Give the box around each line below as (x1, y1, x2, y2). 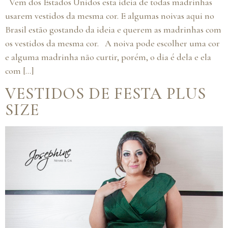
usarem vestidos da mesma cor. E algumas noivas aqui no (5, 10, 214, 22)
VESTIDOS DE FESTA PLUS (5, 83, 206, 103)
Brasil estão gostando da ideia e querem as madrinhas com (5, 24, 221, 36)
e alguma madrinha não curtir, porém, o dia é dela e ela (5, 51, 211, 63)
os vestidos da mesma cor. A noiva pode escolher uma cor (5, 38, 220, 49)
